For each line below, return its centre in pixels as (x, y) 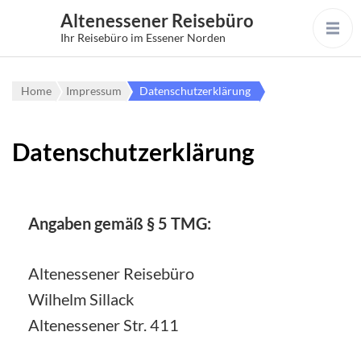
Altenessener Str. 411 (104, 325)
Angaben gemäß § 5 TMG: (120, 223)
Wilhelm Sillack (81, 299)
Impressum (94, 91)
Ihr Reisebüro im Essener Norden (143, 37)
